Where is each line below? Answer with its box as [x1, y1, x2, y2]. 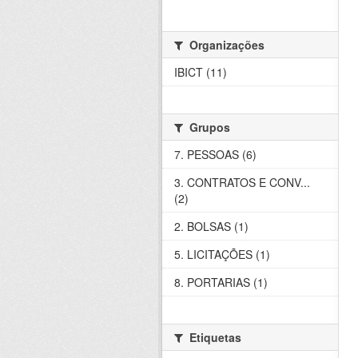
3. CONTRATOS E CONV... [174, 174, 310, 191]
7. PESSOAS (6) [174, 146, 257, 163]
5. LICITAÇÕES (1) [174, 246, 270, 263]
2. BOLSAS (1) [174, 218, 249, 235]
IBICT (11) [174, 64, 227, 81]
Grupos [186, 119, 230, 136]
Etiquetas [186, 329, 241, 346]
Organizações [186, 37, 265, 54]
